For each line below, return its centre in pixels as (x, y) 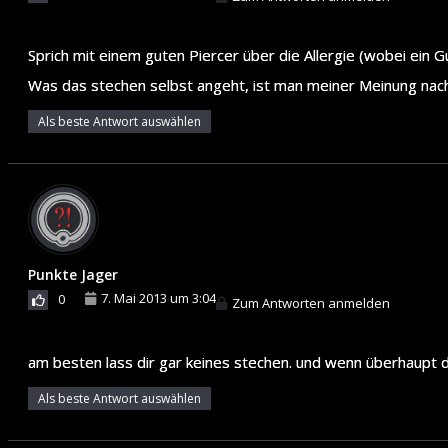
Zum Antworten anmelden (311, 302)
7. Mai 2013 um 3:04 (158, 297)
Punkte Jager (73, 274)
